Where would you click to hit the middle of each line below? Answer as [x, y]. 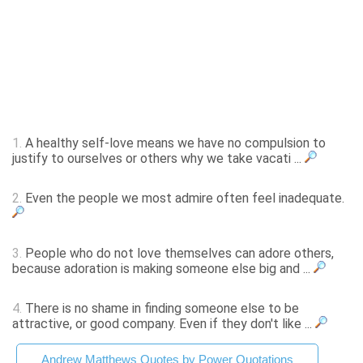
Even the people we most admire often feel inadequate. [183, 199]
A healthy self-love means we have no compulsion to [174, 143]
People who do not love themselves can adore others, [178, 254]
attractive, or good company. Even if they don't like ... [164, 324]
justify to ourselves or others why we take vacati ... [158, 159]
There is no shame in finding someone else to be [160, 309]
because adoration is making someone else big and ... [163, 269]
